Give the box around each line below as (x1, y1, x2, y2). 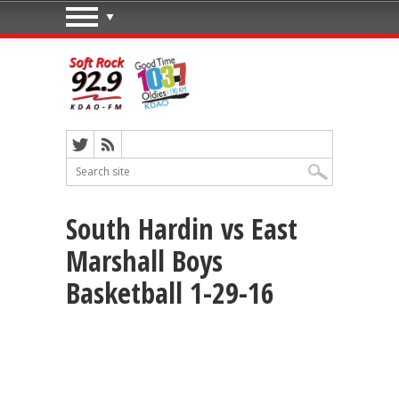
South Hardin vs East (66, 208, 297, 248)
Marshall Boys (66, 240, 223, 280)
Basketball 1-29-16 (66, 273, 274, 312)
